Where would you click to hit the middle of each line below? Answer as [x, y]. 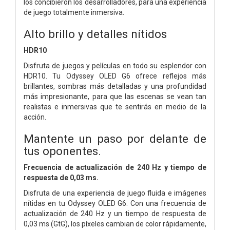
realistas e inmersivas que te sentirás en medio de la [115, 107]
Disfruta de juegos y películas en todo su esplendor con [115, 65]
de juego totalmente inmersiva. [74, 12]
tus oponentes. [62, 151]
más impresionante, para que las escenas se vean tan [115, 96]
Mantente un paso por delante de [115, 138]
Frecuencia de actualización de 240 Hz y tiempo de [115, 167]
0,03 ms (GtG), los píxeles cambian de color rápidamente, [115, 224]
